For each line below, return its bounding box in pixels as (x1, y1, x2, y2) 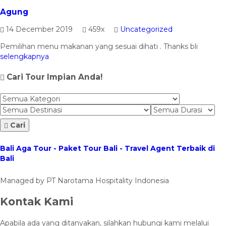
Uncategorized (120, 24, 173, 34)
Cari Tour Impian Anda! (5, 72, 102, 82)
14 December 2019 (4, 24, 75, 34)
